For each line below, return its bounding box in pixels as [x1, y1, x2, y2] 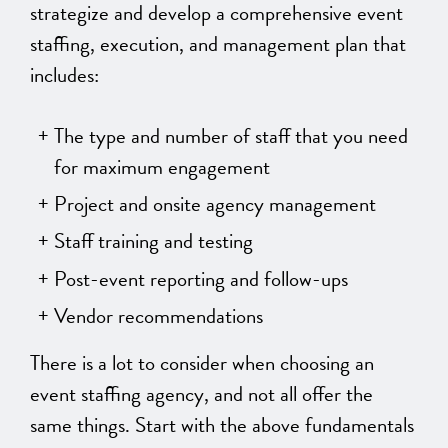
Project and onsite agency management [54, 187, 376, 220]
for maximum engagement [54, 150, 270, 183]
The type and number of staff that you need [54, 119, 408, 152]
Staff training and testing [54, 225, 253, 258]
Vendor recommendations [54, 300, 263, 333]
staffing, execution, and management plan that [30, 27, 406, 60]
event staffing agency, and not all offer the [30, 378, 373, 411]
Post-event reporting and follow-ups [54, 262, 348, 295]
